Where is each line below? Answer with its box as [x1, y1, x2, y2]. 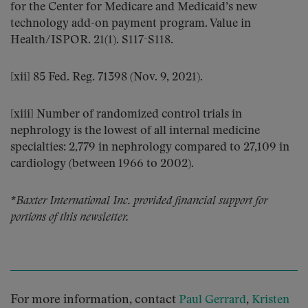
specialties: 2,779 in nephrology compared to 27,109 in [10, 142, 289, 153]
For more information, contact [10, 294, 179, 306]
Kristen [252, 294, 289, 306]
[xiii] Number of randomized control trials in [10, 109, 242, 120]
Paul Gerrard [179, 294, 246, 306]
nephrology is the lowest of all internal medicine [10, 125, 260, 137]
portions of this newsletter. [10, 212, 129, 223]
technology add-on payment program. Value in [10, 18, 251, 30]
